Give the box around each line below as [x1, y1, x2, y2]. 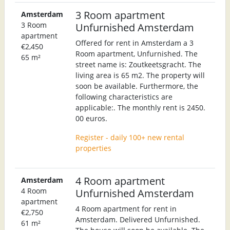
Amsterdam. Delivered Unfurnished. [75, 214, 200, 224]
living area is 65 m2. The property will [75, 70, 205, 80]
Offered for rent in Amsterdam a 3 [75, 37, 194, 48]
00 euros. [75, 113, 107, 123]
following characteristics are [75, 91, 172, 102]
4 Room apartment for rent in [75, 203, 177, 214]
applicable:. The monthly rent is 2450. [75, 102, 205, 112]
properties [75, 143, 111, 153]
